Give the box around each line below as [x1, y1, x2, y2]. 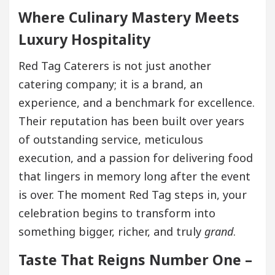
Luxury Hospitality [18, 29, 150, 49]
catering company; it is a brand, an [18, 76, 203, 91]
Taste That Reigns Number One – [18, 249, 252, 269]
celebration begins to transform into [18, 205, 215, 220]
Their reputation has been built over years [18, 113, 244, 128]
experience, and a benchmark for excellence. [18, 95, 255, 110]
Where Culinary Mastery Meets [18, 7, 239, 27]
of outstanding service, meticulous [18, 131, 203, 147]
